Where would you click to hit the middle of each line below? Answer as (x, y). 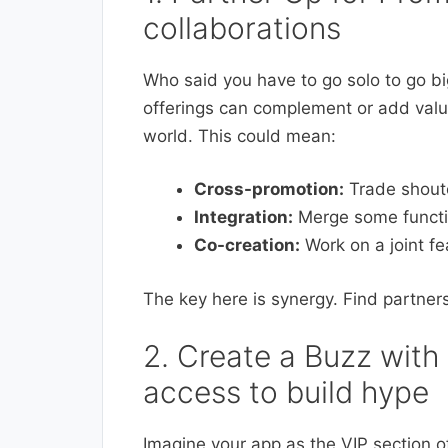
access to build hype (286, 392)
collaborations (242, 27)
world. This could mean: (239, 135)
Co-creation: (247, 245)
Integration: (243, 217)
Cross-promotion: (269, 189)
